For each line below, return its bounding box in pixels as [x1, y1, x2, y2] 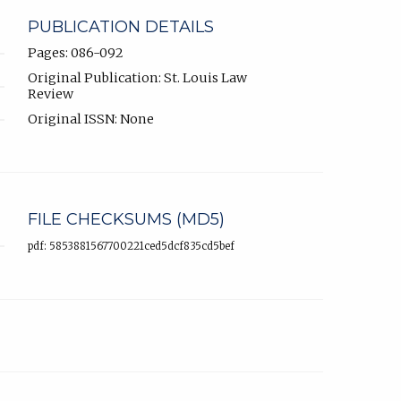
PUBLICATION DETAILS [28, 16, 214, 37]
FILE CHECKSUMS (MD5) [28, 209, 225, 229]
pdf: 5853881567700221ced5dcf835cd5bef [28, 239, 235, 252]
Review [28, 85, 73, 102]
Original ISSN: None [28, 110, 154, 127]
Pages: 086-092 [28, 44, 124, 61]
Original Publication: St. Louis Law [28, 69, 247, 86]
